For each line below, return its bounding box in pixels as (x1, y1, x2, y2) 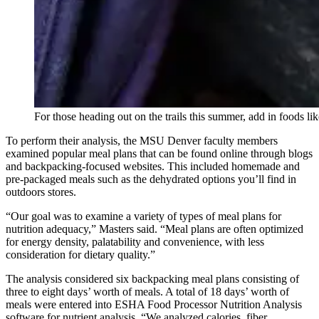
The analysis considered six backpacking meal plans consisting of (6, 272, 299, 285)
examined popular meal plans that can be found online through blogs (6, 147, 313, 159)
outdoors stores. (6, 185, 76, 198)
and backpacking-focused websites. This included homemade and (6, 159, 300, 172)
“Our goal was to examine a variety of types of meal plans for (6, 209, 281, 222)
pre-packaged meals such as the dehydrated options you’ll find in (6, 172, 296, 185)
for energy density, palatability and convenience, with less (6, 235, 264, 248)
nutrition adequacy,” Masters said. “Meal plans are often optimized (6, 222, 303, 235)
